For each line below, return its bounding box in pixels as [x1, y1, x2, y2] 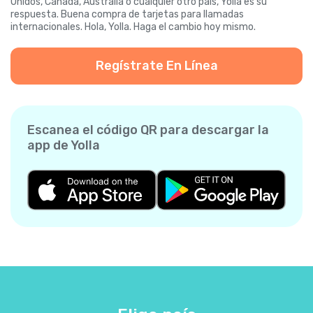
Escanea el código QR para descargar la [27, 122, 269, 138]
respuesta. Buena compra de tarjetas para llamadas [10, 8, 244, 21]
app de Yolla [27, 138, 100, 154]
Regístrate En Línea [95, 58, 218, 74]
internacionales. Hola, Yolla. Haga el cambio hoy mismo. [10, 21, 256, 34]
